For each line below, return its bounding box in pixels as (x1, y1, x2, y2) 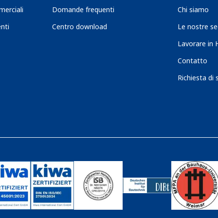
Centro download (52, 22, 108, 31)
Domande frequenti (52, 5, 115, 14)
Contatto (177, 56, 207, 65)
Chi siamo (177, 5, 209, 14)
